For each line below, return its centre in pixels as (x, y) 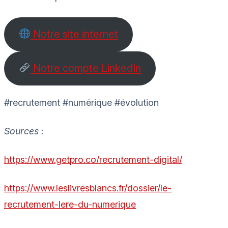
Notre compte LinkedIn (86, 68)
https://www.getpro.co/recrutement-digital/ (93, 159)
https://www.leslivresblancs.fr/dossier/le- (88, 188)
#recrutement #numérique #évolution (81, 102)
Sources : (24, 131)
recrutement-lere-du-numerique (70, 204)
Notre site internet (75, 34)
